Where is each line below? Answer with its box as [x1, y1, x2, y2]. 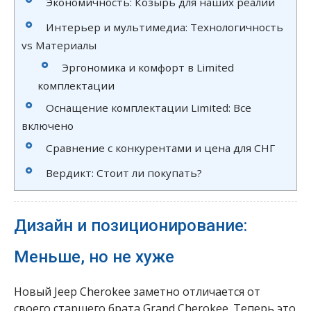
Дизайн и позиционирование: [14, 215, 247, 235]
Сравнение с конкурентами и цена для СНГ [46, 140, 275, 155]
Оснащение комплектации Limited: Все [46, 100, 251, 115]
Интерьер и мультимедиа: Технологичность [46, 19, 283, 34]
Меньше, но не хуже [14, 246, 174, 267]
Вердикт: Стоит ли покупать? [46, 165, 202, 180]
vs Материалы [22, 37, 96, 52]
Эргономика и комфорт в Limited [61, 60, 234, 74]
